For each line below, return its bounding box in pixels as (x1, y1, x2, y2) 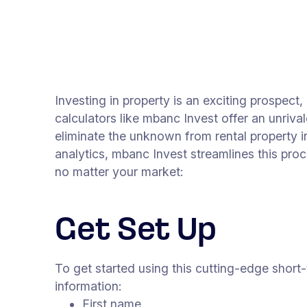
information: (55, 279, 125, 294)
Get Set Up (55, 215, 217, 248)
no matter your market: (55, 164, 184, 180)
